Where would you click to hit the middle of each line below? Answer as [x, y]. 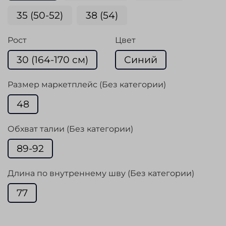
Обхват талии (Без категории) [70, 129]
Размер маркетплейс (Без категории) [87, 85]
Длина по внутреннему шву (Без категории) [101, 174]
